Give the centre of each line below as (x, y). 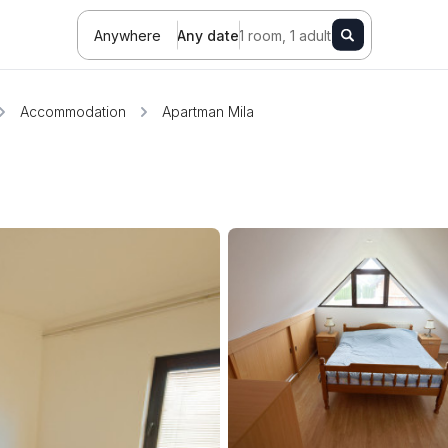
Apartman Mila (208, 111)
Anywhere (127, 35)
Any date (207, 35)
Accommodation (73, 111)
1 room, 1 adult (284, 35)
